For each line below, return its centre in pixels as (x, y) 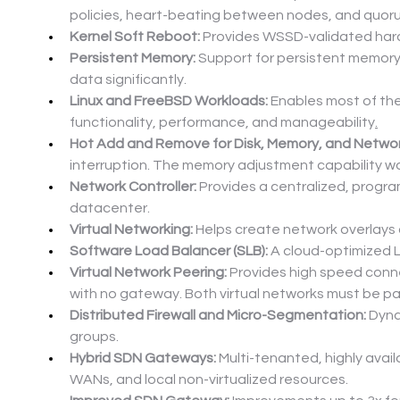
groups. (94, 337)
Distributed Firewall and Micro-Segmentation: (218, 316)
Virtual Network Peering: (148, 273)
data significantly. (128, 80)
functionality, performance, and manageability (222, 123)
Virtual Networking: (131, 230)
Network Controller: (133, 187)
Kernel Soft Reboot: (135, 37)
